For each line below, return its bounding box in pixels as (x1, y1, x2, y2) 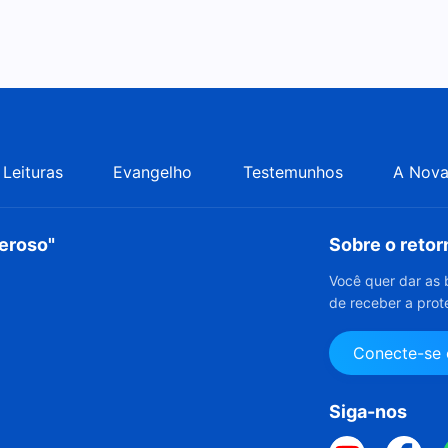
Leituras (2, 162, 63, 182)
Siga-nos (329, 401, 408, 422)
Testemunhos (242, 162, 343, 182)
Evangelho (113, 162, 193, 182)
